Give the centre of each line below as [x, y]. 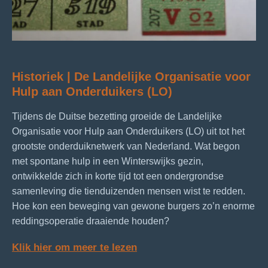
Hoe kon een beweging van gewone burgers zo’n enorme [133, 206]
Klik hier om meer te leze [71, 247]
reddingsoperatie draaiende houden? [91, 221]
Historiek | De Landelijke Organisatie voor [131, 76]
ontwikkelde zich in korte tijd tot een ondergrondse [118, 176]
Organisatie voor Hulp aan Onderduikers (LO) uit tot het [128, 131]
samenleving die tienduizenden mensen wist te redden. [129, 191]
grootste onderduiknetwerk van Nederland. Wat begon [126, 146]
